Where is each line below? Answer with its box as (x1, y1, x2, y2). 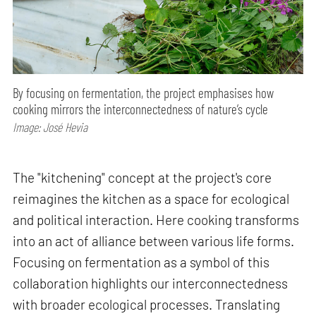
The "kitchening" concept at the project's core (13, 169, 272, 186)
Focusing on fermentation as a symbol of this (13, 253, 270, 270)
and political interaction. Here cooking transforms (13, 211, 300, 228)
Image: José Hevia (13, 119, 88, 135)
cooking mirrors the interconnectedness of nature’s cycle (13, 101, 269, 118)
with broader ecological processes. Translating (13, 296, 281, 312)
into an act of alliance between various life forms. (13, 232, 295, 249)
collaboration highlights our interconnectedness (13, 274, 288, 291)
